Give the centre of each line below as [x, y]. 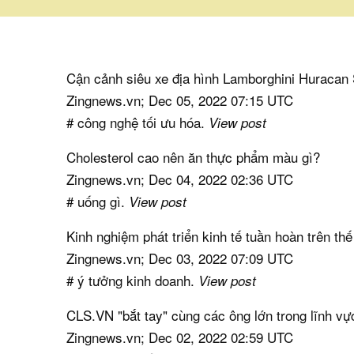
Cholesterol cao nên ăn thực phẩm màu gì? [194, 156]
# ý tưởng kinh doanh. [133, 280]
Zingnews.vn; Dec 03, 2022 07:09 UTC [180, 258]
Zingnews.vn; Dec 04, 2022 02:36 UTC [180, 179]
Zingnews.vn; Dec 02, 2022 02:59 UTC [180, 337]
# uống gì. [98, 201]
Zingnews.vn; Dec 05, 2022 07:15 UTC [180, 100]
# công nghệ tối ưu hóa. [138, 122]
